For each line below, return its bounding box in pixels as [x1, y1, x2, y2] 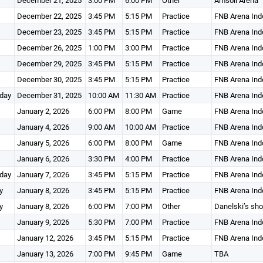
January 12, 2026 [16, 232, 73, 243]
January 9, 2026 [16, 217, 69, 227]
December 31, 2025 [16, 90, 82, 100]
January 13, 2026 [16, 248, 73, 259]
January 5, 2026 [16, 137, 69, 148]
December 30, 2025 [16, 74, 82, 85]
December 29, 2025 [16, 58, 82, 69]
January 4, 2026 [16, 122, 69, 132]
